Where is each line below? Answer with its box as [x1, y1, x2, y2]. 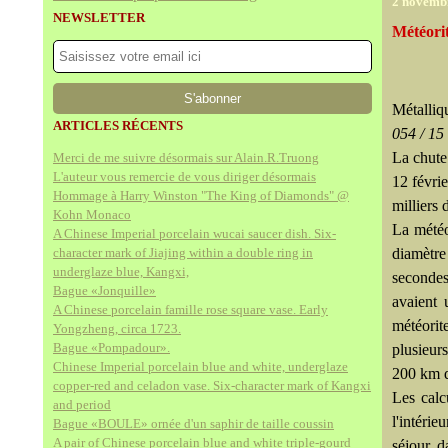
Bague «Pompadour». [53, 340, 170, 355]
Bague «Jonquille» [53, 283, 156, 298]
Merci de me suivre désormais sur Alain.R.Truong [53, 150, 319, 165]
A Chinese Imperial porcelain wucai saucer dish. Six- [53, 226, 336, 241]
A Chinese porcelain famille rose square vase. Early [53, 302, 328, 317]
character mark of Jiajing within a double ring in [53, 245, 313, 260]
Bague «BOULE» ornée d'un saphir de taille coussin [53, 416, 334, 431]
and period [53, 397, 111, 412]
